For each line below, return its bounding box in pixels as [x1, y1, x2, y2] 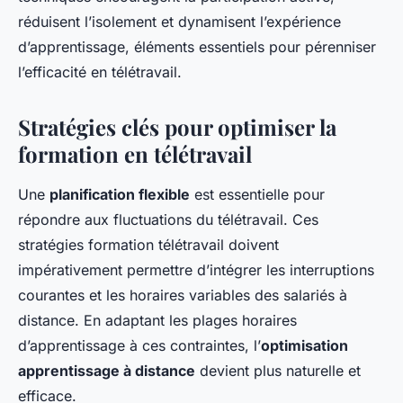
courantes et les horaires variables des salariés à [18, 286, 347, 305]
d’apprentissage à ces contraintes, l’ [18, 336, 261, 355]
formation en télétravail [18, 139, 252, 169]
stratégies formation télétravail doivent [18, 236, 279, 255]
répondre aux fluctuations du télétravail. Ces [18, 210, 318, 229]
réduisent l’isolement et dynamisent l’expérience [18, 13, 341, 31]
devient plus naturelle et [195, 362, 361, 381]
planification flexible [49, 185, 190, 204]
